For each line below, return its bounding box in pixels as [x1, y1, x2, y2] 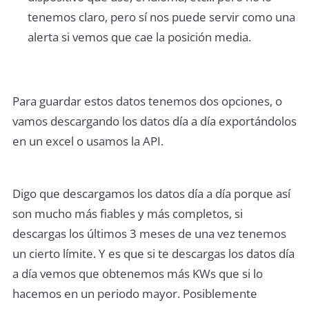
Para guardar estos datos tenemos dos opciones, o [12, 92, 282, 109]
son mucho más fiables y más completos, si [12, 206, 243, 222]
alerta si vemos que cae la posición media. [27, 28, 251, 45]
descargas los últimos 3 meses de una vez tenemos [12, 226, 286, 242]
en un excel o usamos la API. [12, 132, 163, 149]
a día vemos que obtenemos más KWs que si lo [12, 266, 263, 282]
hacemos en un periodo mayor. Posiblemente [12, 286, 257, 302]
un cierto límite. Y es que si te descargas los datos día [12, 246, 295, 262]
